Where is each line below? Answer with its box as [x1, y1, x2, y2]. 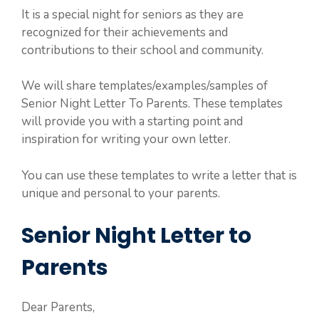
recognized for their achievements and [21, 23, 228, 41]
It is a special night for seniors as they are [21, 6, 244, 23]
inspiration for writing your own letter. [21, 131, 231, 147]
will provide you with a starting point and [21, 113, 243, 130]
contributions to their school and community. [21, 41, 263, 58]
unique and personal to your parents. [21, 184, 220, 202]
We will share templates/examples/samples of [21, 78, 268, 94]
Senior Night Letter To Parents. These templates [21, 95, 283, 112]
